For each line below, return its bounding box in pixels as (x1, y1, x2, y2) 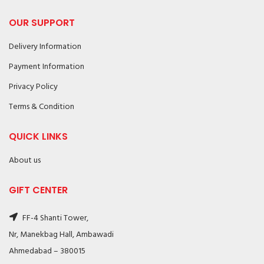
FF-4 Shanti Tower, (21, 212, 88, 225)
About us (9, 154, 41, 167)
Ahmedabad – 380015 (9, 245, 85, 258)
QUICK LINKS (9, 130, 68, 143)
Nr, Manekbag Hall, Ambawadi (9, 228, 114, 242)
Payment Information (9, 60, 84, 74)
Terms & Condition (9, 100, 74, 114)
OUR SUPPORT (9, 16, 75, 29)
